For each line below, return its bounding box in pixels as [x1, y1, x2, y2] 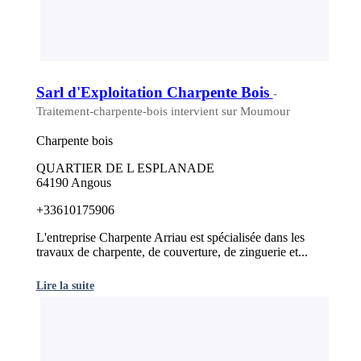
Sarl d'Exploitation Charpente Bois [35, 83, 273, 101]
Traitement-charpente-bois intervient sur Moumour [35, 104, 290, 118]
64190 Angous [35, 176, 111, 190]
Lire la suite [35, 279, 94, 293]
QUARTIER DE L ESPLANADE [35, 161, 214, 176]
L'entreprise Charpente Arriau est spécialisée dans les [35, 230, 305, 245]
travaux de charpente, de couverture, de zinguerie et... [35, 245, 308, 259]
